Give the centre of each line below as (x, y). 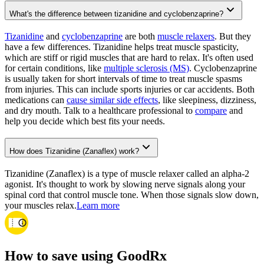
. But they (233, 37)
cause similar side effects (112, 100)
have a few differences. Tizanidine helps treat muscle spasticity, (122, 47)
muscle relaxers (186, 37)
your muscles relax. (41, 205)
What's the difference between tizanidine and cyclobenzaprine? (116, 14)
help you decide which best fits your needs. (85, 121)
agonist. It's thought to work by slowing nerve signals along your (125, 184)
